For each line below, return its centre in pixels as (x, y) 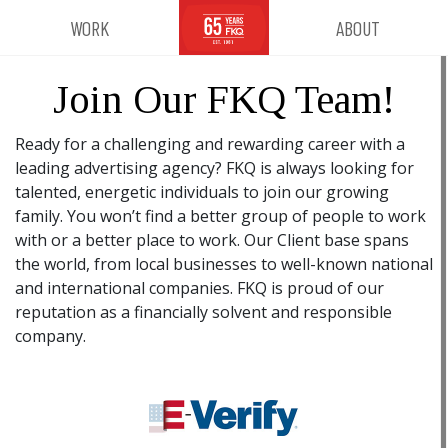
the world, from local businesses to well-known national (224, 264)
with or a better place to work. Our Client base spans (212, 240)
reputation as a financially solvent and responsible (203, 312)
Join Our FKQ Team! (224, 99)
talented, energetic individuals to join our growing (202, 192)
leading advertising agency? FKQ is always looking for (214, 168)
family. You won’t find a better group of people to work (220, 216)
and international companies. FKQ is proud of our (199, 288)
